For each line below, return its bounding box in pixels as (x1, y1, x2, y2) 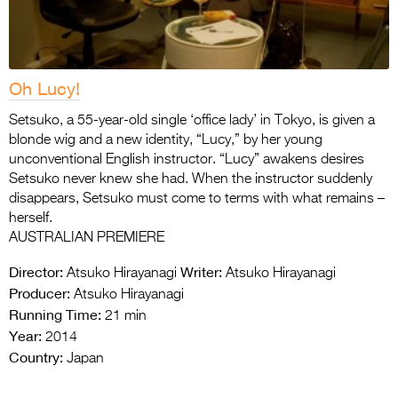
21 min (101, 309, 147, 324)
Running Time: (9, 306, 101, 324)
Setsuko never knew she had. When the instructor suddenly (9, 172, 372, 187)
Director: (9, 263, 63, 282)
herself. (9, 211, 52, 227)
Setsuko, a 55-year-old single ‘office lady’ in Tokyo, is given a (9, 114, 375, 129)
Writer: (180, 263, 222, 282)
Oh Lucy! (9, 77, 80, 100)
